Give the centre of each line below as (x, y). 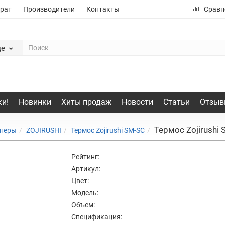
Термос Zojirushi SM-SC (108, 130)
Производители (49, 9)
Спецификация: (96, 217)
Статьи (176, 102)
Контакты (103, 9)
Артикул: (86, 168)
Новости (137, 102)
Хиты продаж (86, 102)
